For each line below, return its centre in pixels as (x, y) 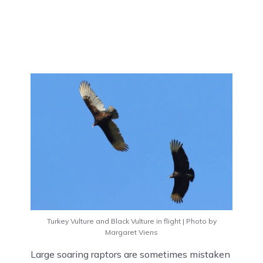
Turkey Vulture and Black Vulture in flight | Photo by (131, 221)
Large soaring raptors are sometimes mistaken (130, 254)
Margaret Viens (131, 232)
